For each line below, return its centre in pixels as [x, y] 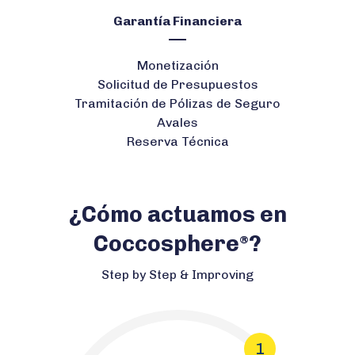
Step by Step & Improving [177, 274]
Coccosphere [166, 243]
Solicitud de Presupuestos [177, 84]
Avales [177, 122]
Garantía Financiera [177, 21]
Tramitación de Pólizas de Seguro [177, 103]
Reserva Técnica [177, 141]
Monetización [177, 65]
